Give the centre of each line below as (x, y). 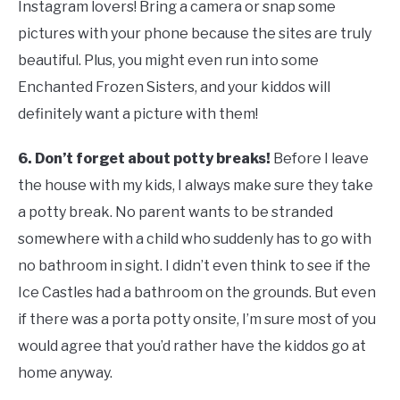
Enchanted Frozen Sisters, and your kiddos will (174, 87)
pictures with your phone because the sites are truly (195, 34)
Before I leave (320, 159)
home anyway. (65, 373)
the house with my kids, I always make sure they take (196, 186)
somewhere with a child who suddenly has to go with (195, 239)
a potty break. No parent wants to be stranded (175, 212)
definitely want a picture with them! (138, 114)
